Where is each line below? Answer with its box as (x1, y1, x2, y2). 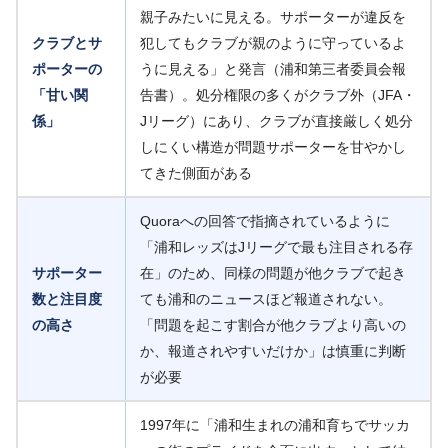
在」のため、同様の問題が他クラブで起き (140, 264, 406, 281)
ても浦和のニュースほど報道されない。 (140, 290, 392, 307)
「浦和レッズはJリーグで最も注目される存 (140, 238, 413, 255)
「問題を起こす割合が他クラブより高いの (140, 316, 406, 333)
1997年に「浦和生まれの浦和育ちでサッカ (140, 416, 410, 433)
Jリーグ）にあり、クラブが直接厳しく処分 (140, 112, 413, 129)
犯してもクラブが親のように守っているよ (140, 34, 406, 51)
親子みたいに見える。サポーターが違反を (140, 8, 406, 25)
